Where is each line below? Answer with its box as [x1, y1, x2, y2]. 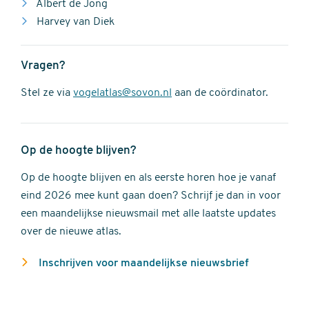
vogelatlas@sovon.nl [73, 88, 172, 99]
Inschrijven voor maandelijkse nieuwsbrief [36, 258, 248, 270]
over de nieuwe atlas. [21, 226, 121, 238]
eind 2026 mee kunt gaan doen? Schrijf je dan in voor [21, 190, 281, 202]
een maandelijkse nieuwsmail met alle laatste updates [21, 208, 276, 220]
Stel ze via [21, 88, 73, 99]
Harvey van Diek [34, 17, 114, 28]
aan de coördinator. [172, 88, 268, 99]
